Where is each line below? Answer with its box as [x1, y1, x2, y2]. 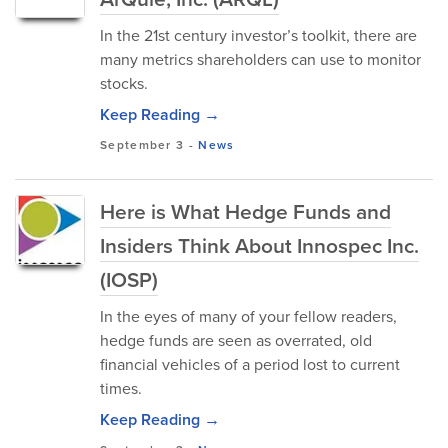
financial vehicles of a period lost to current [100, 353, 400, 376]
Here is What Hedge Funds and [100, 196, 391, 227]
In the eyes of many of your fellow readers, [100, 305, 397, 328]
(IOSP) [100, 264, 158, 295]
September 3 [100, 136, 185, 154]
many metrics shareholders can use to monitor [100, 48, 421, 71]
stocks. [100, 72, 148, 95]
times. [100, 377, 142, 400]
